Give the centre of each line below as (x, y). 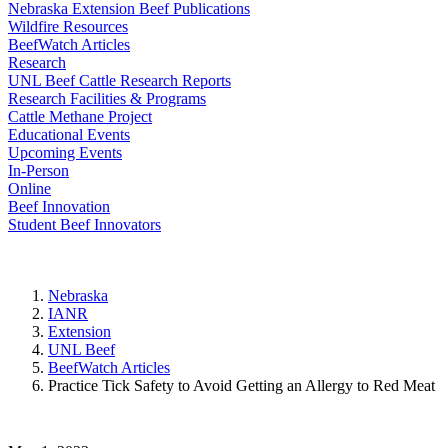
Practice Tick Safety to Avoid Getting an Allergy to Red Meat (241, 386)
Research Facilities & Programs (107, 98)
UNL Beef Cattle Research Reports (119, 80)
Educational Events (69, 134)
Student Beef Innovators (84, 224)
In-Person (38, 170)
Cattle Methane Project (80, 116)
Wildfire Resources (68, 26)
